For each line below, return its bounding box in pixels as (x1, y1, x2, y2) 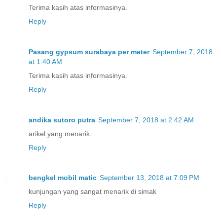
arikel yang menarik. (29, 129, 92, 138)
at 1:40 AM (29, 57, 62, 66)
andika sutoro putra (29, 115, 95, 124)
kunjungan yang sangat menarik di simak (29, 187, 156, 196)
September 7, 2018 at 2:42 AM (98, 115, 194, 124)
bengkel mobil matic (29, 174, 97, 182)
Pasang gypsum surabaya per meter (29, 47, 149, 56)
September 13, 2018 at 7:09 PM (100, 174, 199, 182)
